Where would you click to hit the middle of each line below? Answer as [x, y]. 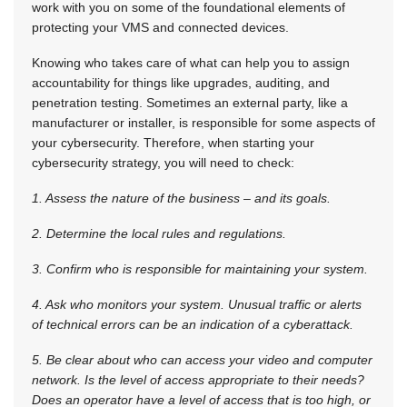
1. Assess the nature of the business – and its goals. [181, 199]
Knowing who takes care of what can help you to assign [191, 63]
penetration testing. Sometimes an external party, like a [190, 103]
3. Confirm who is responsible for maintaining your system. [200, 269]
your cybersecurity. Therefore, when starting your [173, 143]
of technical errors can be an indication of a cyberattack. [193, 325]
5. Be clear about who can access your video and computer [202, 360]
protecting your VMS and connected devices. [160, 28]
